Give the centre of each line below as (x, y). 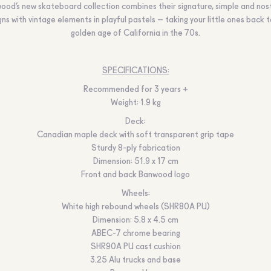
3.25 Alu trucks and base (135, 260)
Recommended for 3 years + (135, 90)
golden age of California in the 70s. (135, 33)
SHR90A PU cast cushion (135, 247)
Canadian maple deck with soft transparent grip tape (135, 135)
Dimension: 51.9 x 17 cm (135, 162)
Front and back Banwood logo (135, 175)
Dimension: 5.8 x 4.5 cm (135, 220)
